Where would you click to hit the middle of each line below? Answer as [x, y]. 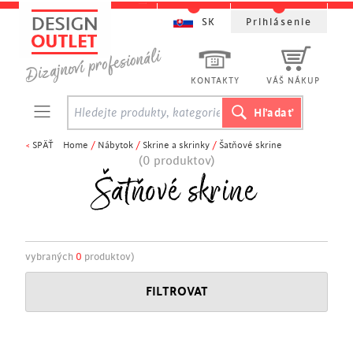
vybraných [50, 257]
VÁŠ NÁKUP [293, 81]
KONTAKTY [215, 81]
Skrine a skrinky [176, 145]
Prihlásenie [279, 22]
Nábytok [115, 145]
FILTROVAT [176, 292]
